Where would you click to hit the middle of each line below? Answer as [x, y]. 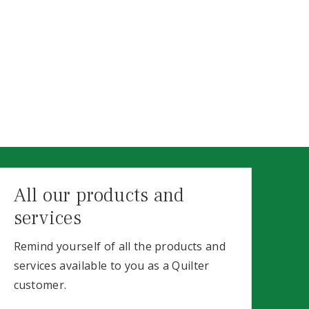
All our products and [99, 195]
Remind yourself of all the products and [119, 246]
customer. [40, 285]
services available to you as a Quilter [111, 265]
